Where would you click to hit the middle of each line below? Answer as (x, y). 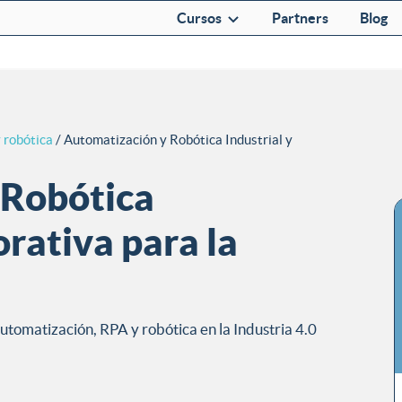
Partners (300, 18)
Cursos (199, 18)
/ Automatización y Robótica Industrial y (173, 140)
